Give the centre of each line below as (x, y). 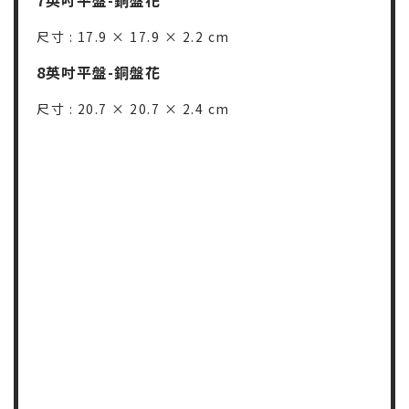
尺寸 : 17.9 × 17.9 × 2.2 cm (133, 36)
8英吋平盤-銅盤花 (99, 72)
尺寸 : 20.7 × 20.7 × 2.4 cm (133, 108)
